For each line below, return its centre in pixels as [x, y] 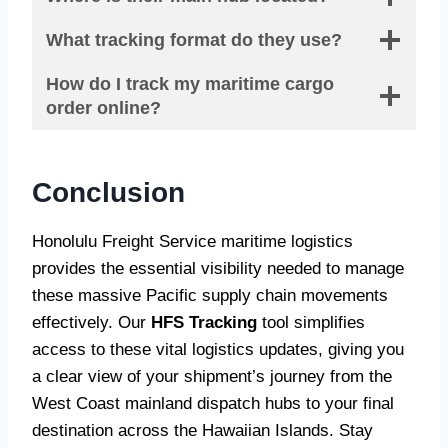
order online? [103, 108]
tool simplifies [311, 323]
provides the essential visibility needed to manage [218, 269]
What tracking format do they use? [194, 40]
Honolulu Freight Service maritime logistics [192, 242]
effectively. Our [91, 323]
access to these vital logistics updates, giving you [218, 350]
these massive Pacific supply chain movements [210, 296]
